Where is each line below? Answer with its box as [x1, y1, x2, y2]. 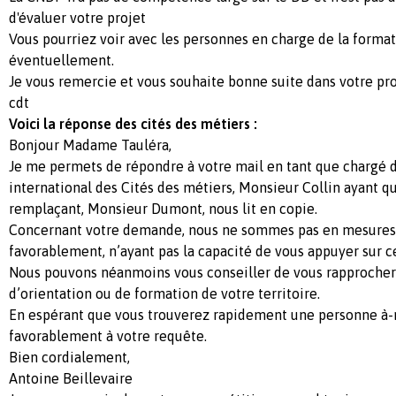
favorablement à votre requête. [9, 327, 207, 344]
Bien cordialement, [9, 348, 130, 365]
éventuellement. [9, 51, 114, 68]
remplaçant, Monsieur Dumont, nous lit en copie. [9, 200, 317, 217]
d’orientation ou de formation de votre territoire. [9, 285, 320, 301]
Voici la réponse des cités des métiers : [9, 115, 257, 132]
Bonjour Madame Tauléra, [9, 136, 171, 153]
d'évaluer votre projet [9, 9, 146, 26]
